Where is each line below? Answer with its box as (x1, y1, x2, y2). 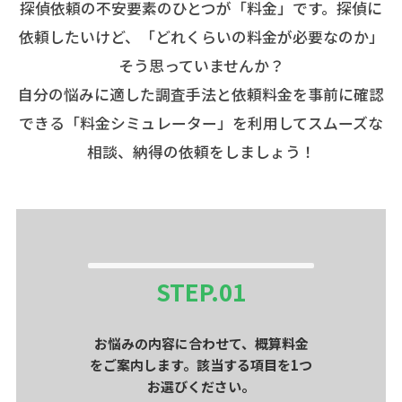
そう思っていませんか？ (118, 55, 284, 77)
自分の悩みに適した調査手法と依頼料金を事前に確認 (18, 83, 384, 106)
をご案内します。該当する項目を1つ (90, 355, 312, 375)
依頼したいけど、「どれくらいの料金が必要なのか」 (18, 26, 384, 48)
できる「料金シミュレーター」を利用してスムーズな (19, 112, 383, 135)
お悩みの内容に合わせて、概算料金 (93, 334, 309, 354)
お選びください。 (147, 377, 255, 397)
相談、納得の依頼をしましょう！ (86, 141, 316, 163)
